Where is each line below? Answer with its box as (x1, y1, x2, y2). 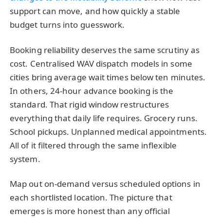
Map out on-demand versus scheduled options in (10, 178, 200, 190)
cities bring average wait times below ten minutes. (10, 71, 206, 83)
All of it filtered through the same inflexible (10, 139, 177, 151)
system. (10, 153, 40, 164)
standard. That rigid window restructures (10, 98, 169, 110)
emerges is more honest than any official (10, 205, 170, 217)
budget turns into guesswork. (10, 18, 125, 30)
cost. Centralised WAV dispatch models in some (10, 57, 192, 69)
